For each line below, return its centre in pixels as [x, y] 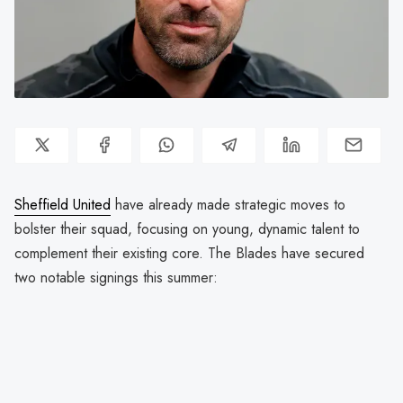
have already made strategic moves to [228, 204]
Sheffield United [63, 204]
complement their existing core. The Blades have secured [189, 253]
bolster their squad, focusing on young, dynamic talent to [187, 228]
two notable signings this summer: [116, 277]
